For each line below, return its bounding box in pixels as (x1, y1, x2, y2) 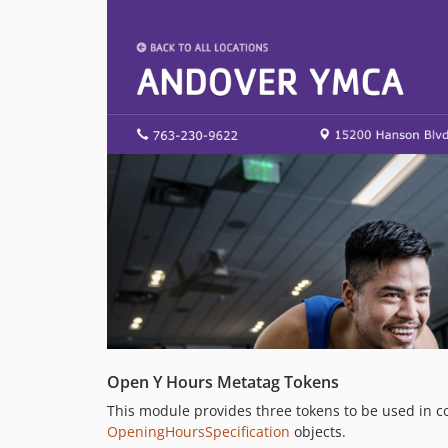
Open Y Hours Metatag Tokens (107, 370, 339, 393)
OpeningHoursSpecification (107, 421, 290, 441)
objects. (290, 421, 346, 441)
